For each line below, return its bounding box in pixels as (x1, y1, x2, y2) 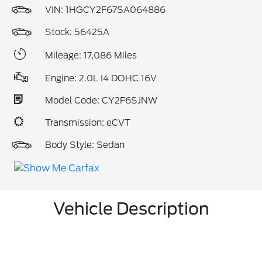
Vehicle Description (53, 198, 209, 219)
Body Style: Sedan (45, 140, 125, 150)
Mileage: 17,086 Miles (45, 50, 137, 61)
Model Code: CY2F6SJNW (45, 95, 157, 106)
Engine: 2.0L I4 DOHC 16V (45, 73, 157, 84)
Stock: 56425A (45, 27, 109, 37)
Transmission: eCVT (45, 118, 130, 128)
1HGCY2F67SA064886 (65, 5, 166, 15)
